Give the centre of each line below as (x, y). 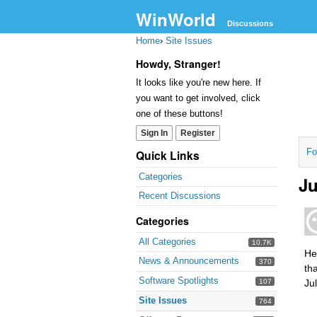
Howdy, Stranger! (178, 64)
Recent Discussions (180, 196)
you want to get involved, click (198, 98)
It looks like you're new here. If (198, 82)
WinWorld (176, 19)
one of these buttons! (179, 114)
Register (198, 133)
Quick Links (168, 155)
